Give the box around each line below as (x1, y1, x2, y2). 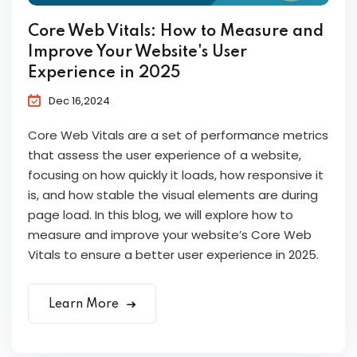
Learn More (49, 298, 122, 312)
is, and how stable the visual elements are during (28, 186, 318, 204)
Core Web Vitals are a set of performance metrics (28, 127, 328, 144)
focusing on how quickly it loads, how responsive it (28, 167, 324, 184)
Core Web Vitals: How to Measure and (28, 24, 324, 41)
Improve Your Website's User (28, 45, 247, 61)
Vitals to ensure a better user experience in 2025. (28, 246, 319, 264)
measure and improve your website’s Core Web (28, 226, 312, 244)
